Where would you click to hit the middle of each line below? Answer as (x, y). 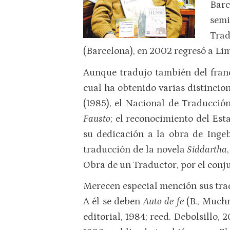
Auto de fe (165, 201)
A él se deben (113, 201)
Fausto (97, 119)
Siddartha (207, 149)
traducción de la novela (135, 149)
